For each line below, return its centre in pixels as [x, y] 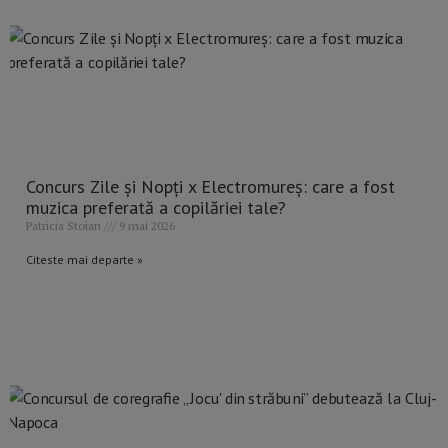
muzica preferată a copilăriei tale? [156, 208]
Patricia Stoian [65, 226]
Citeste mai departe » [84, 260]
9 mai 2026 [145, 226]
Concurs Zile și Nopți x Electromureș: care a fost [210, 187]
